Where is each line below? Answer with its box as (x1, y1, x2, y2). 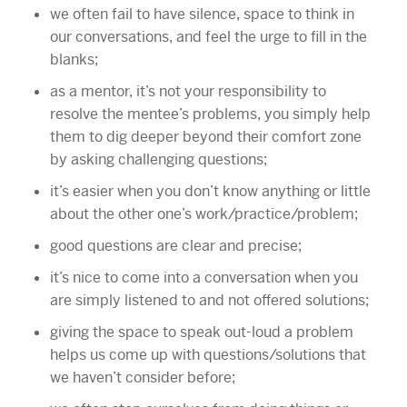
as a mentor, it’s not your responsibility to (49, 81, 326, 101)
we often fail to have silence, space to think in (49, 4, 354, 24)
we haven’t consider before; (49, 367, 235, 387)
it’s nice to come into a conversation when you (49, 267, 358, 287)
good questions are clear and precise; (49, 235, 302, 255)
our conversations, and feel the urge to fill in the (49, 26, 367, 46)
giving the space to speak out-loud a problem (49, 322, 353, 342)
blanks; (49, 49, 98, 69)
